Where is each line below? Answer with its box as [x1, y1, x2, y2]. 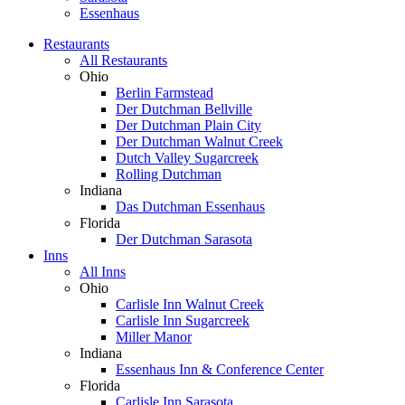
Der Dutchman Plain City [116, 117, 261, 133]
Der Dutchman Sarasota [116, 231, 252, 247]
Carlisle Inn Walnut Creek [116, 296, 264, 312]
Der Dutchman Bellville [116, 100, 252, 117]
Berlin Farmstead [116, 84, 213, 100]
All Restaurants [80, 52, 167, 68]
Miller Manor [116, 328, 192, 344]
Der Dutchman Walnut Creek [116, 133, 283, 149]
